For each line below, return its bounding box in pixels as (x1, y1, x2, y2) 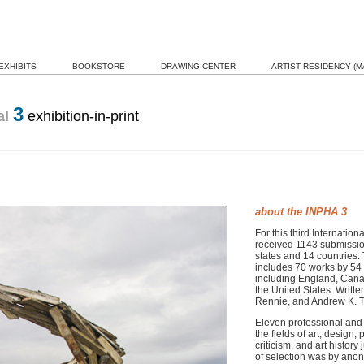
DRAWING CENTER (160, 62, 236, 71)
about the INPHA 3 (255, 206, 347, 218)
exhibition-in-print (24, 108, 139, 124)
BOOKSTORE (71, 62, 125, 71)
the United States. (255, 284, 336, 296)
